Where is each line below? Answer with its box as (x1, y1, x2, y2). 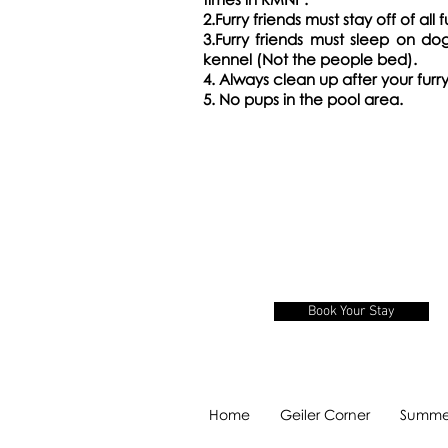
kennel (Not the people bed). (203, 50, 417, 68)
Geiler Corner (280, 406, 370, 423)
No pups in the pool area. (219, 90, 407, 108)
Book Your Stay (308, 303, 395, 320)
